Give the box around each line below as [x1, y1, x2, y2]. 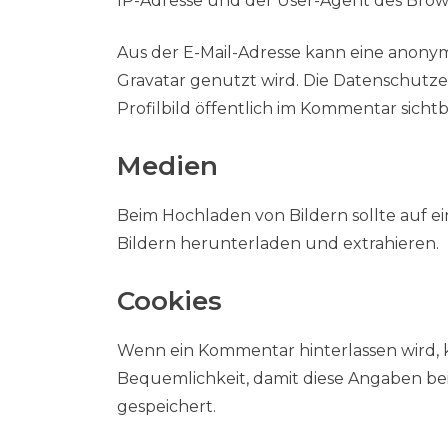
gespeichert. [117, 397, 216, 416]
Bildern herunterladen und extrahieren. [117, 234, 439, 253]
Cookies [117, 285, 222, 317]
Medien [117, 150, 218, 182]
